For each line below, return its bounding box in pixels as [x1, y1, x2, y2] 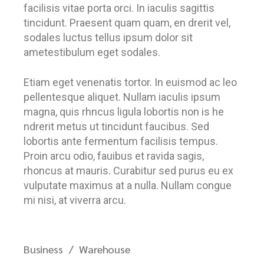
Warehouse [79, 242, 130, 256]
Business [24, 242, 63, 256]
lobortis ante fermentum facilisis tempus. [24, 135, 218, 147]
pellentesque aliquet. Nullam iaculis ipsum [24, 91, 220, 103]
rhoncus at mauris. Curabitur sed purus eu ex [24, 164, 233, 177]
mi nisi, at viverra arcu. [24, 194, 126, 206]
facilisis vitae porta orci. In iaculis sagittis [24, 2, 214, 14]
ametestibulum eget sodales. [24, 46, 160, 58]
